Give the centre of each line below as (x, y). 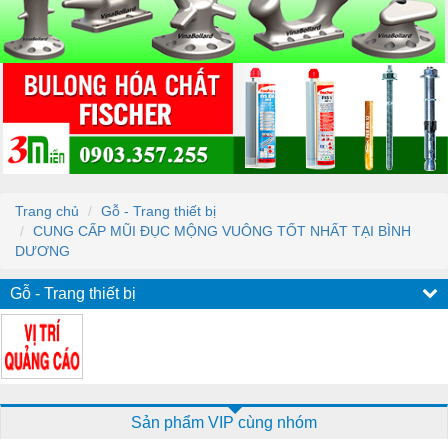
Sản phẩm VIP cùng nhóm (224, 422)
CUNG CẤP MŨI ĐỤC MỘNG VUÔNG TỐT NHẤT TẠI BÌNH (222, 230)
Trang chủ (47, 210)
